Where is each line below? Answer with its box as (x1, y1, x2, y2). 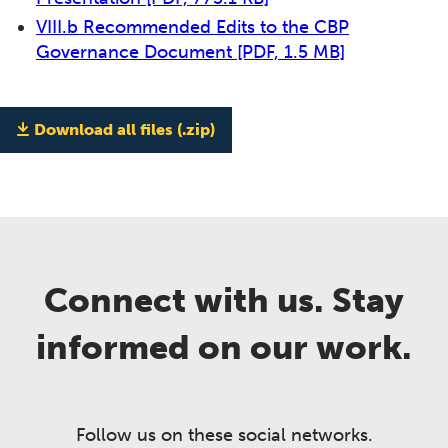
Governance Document (36, 41, 237, 64)
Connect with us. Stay (44, 279, 404, 321)
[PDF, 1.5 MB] (237, 41, 345, 64)
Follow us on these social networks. (75, 423, 373, 446)
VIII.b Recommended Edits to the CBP (36, 16, 349, 39)
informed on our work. (36, 326, 412, 368)
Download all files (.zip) (33, 120, 215, 140)
